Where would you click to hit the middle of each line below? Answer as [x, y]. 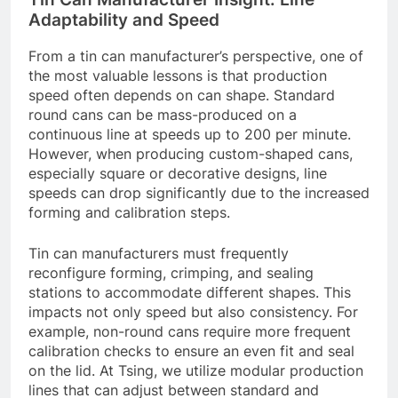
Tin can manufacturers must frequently [159, 254]
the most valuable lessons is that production [178, 76]
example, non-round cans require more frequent [190, 332]
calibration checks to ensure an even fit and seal [191, 351]
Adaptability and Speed [124, 20]
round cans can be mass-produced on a [163, 115]
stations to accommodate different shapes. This [190, 293]
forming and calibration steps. [129, 213]
